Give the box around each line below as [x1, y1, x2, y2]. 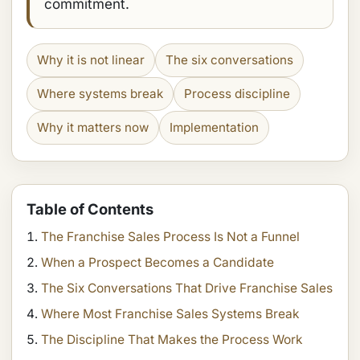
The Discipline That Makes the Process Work [41, 332, 303, 347]
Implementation [170, 120, 259, 135]
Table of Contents [27, 200, 153, 218]
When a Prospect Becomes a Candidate [41, 255, 274, 270]
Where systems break [37, 86, 163, 101]
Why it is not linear [37, 52, 145, 67]
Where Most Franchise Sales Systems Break [41, 306, 300, 321]
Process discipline [184, 86, 290, 101]
